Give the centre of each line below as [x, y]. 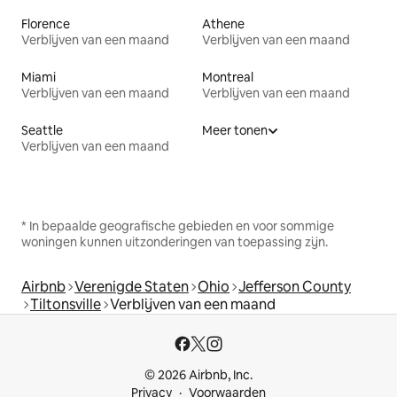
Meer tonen [235, 130]
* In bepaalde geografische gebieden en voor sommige [178, 226]
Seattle [42, 130]
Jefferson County [295, 286]
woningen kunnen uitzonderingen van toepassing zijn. [175, 241]
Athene [223, 23]
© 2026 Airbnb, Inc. [198, 375]
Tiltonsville [66, 304]
